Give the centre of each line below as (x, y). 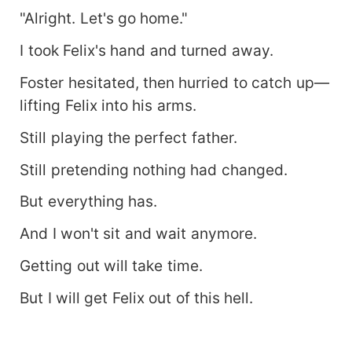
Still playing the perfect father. (128, 137)
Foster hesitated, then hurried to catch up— (174, 82)
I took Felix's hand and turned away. (147, 50)
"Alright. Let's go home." (104, 18)
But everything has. (88, 202)
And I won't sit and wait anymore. (138, 234)
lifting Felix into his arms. (108, 105)
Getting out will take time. (111, 266)
